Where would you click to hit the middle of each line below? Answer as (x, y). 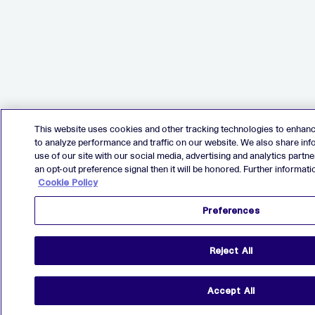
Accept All (231, 291)
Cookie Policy (67, 182)
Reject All (231, 251)
